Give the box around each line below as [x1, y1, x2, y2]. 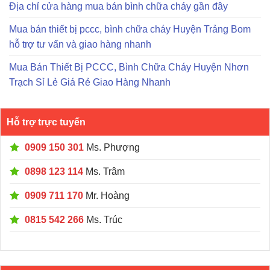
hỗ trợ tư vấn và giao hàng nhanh [9, 39, 151, 50]
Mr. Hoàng [83, 190, 130, 201]
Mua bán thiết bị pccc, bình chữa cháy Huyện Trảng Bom [9, 24, 251, 35]
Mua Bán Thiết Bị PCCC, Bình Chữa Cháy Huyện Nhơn [9, 62, 249, 73]
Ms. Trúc [84, 215, 122, 225]
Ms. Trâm [83, 166, 125, 177]
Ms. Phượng [84, 142, 140, 153]
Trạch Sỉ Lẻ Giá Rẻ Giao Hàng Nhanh [9, 77, 171, 88]
